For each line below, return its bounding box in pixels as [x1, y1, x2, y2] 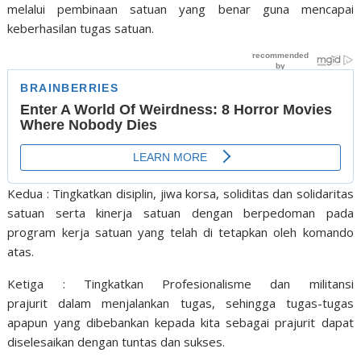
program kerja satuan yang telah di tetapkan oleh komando [7, 224, 354, 240]
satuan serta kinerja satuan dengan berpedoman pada [7, 205, 354, 221]
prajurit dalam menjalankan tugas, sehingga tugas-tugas [7, 295, 354, 311]
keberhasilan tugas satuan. [7, 20, 155, 36]
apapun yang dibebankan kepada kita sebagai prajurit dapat [7, 314, 354, 330]
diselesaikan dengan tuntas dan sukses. [7, 334, 226, 350]
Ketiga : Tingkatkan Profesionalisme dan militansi [7, 276, 354, 292]
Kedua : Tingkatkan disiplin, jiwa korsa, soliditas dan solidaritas [7, 185, 354, 201]
